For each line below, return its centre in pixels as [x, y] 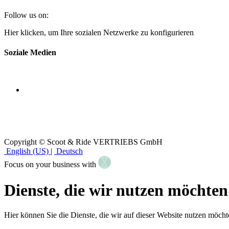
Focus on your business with [51, 165]
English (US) [27, 151]
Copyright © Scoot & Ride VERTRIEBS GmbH [83, 142]
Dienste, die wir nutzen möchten [116, 190]
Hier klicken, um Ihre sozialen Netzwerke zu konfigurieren [99, 32]
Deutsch [70, 151]
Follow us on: [26, 15]
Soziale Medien [30, 53]
